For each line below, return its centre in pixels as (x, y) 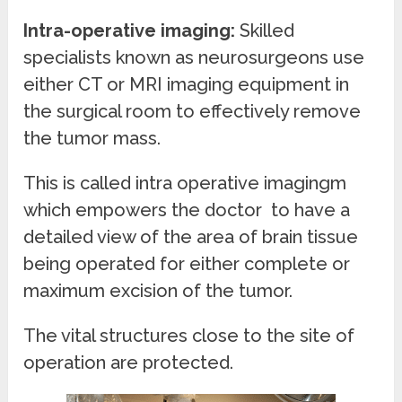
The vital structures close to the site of (189, 335)
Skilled (267, 30)
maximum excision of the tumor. (158, 290)
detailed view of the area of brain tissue (191, 236)
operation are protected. (129, 362)
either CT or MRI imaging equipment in (187, 84)
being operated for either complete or (187, 263)
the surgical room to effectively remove (192, 111)
